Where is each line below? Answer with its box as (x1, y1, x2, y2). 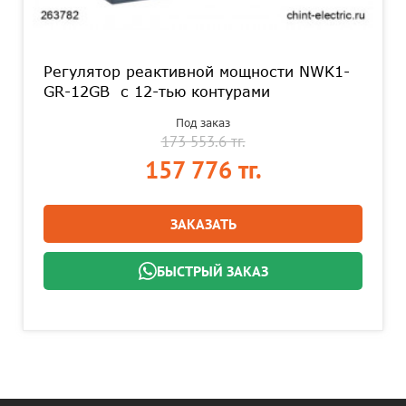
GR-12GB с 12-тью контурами (43, 83, 275, 100)
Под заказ (176, 116, 230, 129)
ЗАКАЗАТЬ (169, 215, 237, 233)
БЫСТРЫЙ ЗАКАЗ (156, 262, 268, 280)
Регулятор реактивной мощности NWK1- (43, 63, 350, 80)
